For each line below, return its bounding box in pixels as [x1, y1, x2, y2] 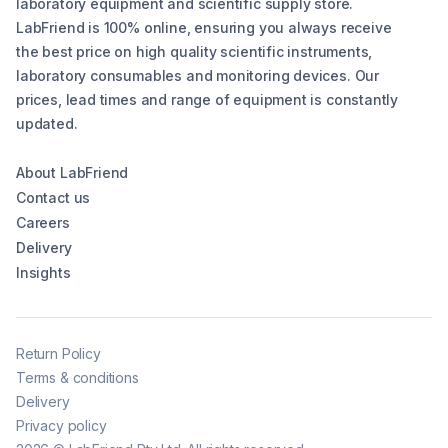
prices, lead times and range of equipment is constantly [16, 91, 399, 108]
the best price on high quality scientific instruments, [16, 43, 373, 60]
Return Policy [16, 345, 101, 362]
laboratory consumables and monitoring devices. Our [16, 67, 380, 84]
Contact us [16, 189, 91, 206]
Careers [16, 214, 70, 231]
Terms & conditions [16, 369, 139, 386]
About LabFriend [16, 164, 129, 181]
